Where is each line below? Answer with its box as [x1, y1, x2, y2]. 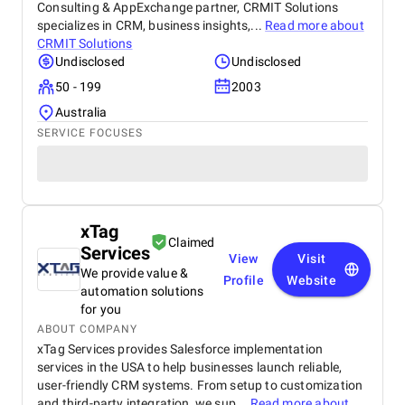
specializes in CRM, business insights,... [37, 18, 266, 33]
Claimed [168, 235, 215, 250]
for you [80, 302, 122, 316]
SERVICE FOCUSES [37, 127, 143, 139]
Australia [55, 105, 108, 119]
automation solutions [80, 284, 204, 298]
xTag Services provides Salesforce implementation [37, 342, 324, 356]
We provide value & [80, 266, 189, 280]
